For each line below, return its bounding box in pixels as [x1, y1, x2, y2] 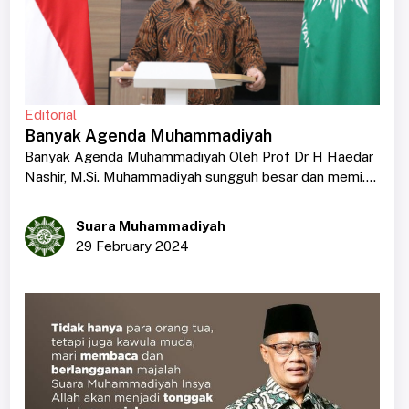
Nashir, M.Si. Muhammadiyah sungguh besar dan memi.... [24, 168, 376, 184]
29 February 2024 [75, 237, 189, 254]
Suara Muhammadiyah [75, 217, 225, 234]
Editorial [24, 106, 77, 122]
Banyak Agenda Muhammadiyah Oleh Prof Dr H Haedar [24, 148, 373, 164]
